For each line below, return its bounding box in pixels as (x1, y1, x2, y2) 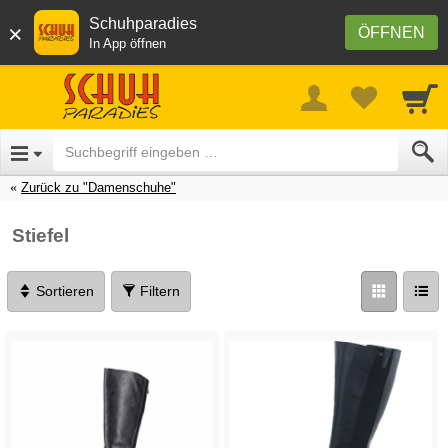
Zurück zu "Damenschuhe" (21, 179, 176, 195)
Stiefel (12, 224, 69, 246)
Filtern (136, 282, 180, 299)
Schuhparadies (89, 15, 197, 32)
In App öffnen (89, 36, 166, 51)
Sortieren (32, 282, 94, 299)
